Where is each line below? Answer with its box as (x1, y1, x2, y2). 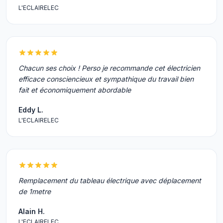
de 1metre (18, 187, 51, 196)
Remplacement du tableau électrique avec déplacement (18, 176, 201, 185)
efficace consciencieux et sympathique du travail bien (18, 75, 194, 83)
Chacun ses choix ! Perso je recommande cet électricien (18, 64, 200, 72)
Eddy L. (18, 106, 43, 114)
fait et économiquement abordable (18, 86, 131, 94)
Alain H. (18, 207, 45, 216)
